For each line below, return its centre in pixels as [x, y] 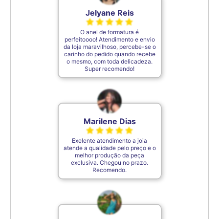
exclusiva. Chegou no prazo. [109, 163]
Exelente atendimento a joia [109, 141]
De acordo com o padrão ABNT [153, 66]
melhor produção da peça [109, 155]
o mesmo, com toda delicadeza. [109, 62]
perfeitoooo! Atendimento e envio [109, 40]
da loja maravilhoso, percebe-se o [109, 47]
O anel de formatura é [109, 32]
